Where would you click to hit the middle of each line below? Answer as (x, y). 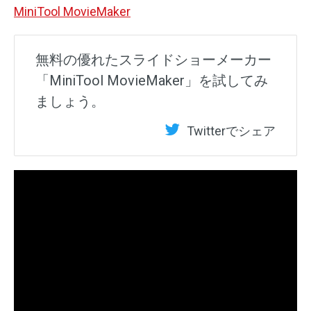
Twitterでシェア (231, 131)
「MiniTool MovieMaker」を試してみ (152, 80)
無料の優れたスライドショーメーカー (153, 59)
